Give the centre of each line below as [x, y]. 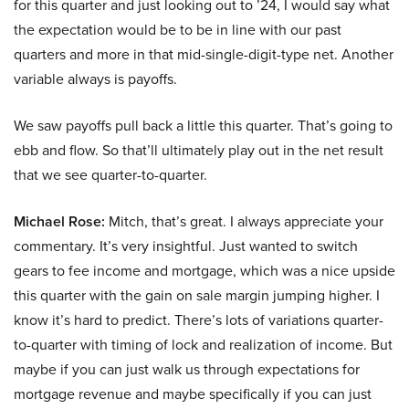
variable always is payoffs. [95, 79]
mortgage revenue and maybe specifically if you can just [193, 394]
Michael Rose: [59, 222]
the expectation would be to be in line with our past [178, 30]
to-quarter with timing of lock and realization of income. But [203, 345]
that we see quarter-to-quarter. [110, 175]
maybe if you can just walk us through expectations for [187, 370]
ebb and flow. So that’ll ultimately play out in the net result [199, 151]
